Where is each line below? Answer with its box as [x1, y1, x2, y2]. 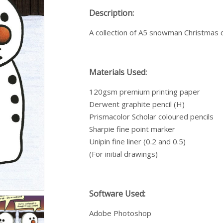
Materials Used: [89, 66, 147, 78]
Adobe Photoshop [89, 208, 151, 218]
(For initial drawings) [89, 148, 158, 159]
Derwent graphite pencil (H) [89, 99, 185, 109]
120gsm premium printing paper [89, 86, 200, 97]
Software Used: [89, 188, 145, 199]
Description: [89, 7, 134, 18]
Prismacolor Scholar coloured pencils [89, 111, 214, 121]
